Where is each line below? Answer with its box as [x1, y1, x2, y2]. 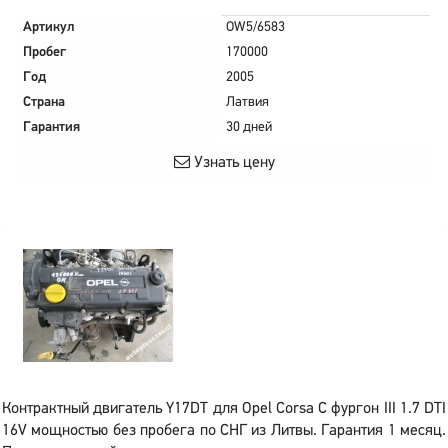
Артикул [23, 20, 75, 35]
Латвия [226, 95, 269, 110]
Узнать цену [189, 155, 275, 171]
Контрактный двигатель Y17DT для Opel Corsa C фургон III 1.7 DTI [2, 401, 446, 417]
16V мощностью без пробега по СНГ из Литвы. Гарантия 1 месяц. [2, 423, 446, 439]
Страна [23, 95, 65, 110]
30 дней [226, 120, 272, 135]
